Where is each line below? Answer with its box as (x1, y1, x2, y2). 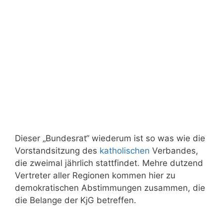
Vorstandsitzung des (15, 146, 100, 156)
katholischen (100, 146, 150, 156)
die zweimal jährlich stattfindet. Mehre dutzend (15, 158, 203, 168)
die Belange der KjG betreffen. (15, 195, 136, 206)
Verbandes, (150, 146, 198, 156)
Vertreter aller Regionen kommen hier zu (15, 170, 175, 181)
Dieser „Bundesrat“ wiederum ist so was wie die (15, 133, 205, 144)
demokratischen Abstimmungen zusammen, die (15, 183, 205, 193)
